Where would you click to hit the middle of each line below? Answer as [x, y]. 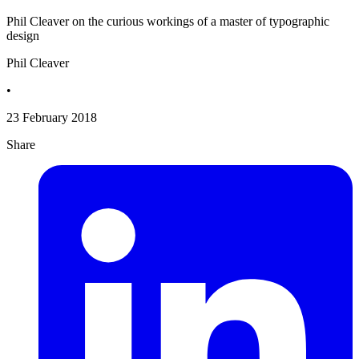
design [23, 36]
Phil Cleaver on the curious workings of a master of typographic [168, 22]
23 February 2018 [52, 118]
